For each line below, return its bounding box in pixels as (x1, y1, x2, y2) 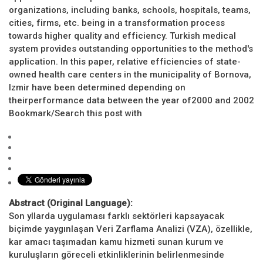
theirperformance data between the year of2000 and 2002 (9, 95, 254, 106)
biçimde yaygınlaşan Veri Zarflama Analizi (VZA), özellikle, (9, 224, 252, 235)
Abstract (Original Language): (9, 198, 135, 209)
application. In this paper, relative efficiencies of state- (9, 56, 241, 68)
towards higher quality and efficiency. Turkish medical (9, 31, 236, 42)
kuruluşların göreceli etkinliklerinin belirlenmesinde (9, 249, 224, 261)
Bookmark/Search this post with (9, 108, 142, 119)
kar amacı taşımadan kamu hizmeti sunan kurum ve (9, 237, 224, 248)
